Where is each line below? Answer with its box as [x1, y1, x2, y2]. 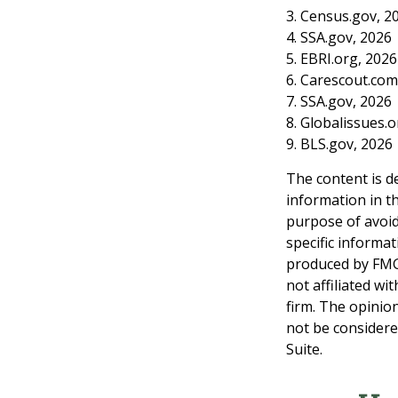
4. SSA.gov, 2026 [286, 27, 392, 47]
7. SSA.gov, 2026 [286, 91, 392, 111]
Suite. [286, 338, 322, 359]
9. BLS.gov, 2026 [286, 133, 393, 154]
